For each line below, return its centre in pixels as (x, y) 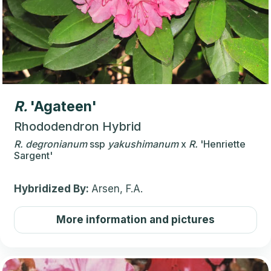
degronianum (56, 144)
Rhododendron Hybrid (77, 126)
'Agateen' (64, 106)
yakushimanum (143, 144)
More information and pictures (135, 219)
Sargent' (33, 155)
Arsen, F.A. (117, 188)
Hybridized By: (53, 188)
